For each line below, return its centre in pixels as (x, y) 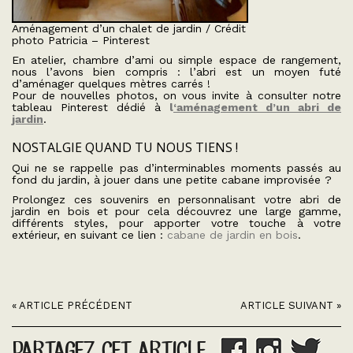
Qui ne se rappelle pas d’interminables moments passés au (176, 168)
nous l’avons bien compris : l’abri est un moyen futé (176, 72)
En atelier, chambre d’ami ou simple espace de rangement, (176, 60)
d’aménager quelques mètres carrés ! (111, 84)
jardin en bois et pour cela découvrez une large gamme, (176, 211)
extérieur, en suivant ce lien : (89, 235)
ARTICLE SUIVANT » (291, 305)
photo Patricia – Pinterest (81, 40)
